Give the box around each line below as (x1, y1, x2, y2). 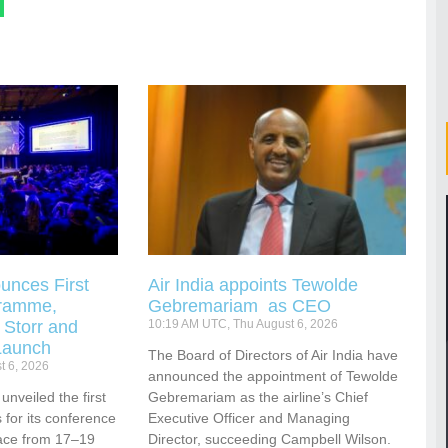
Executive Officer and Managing (148, 410, 351, 427)
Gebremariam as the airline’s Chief (148, 389, 369, 406)
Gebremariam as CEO (148, 296, 332, 317)
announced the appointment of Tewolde (148, 368, 399, 385)
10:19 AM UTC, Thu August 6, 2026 (148, 317, 339, 332)
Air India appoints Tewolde (148, 275, 359, 296)
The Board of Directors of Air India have (148, 347, 399, 364)
